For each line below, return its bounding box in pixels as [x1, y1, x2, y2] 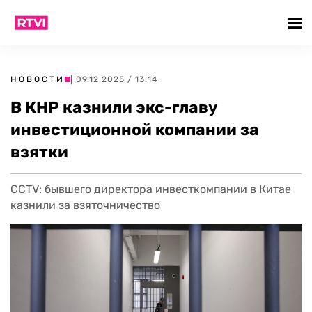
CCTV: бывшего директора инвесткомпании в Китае [10, 182, 291, 196]
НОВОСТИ [10, 75, 65, 84]
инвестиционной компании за [10, 120, 259, 139]
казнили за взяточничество [10, 198, 160, 212]
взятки [10, 142, 68, 162]
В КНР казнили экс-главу [10, 97, 218, 117]
